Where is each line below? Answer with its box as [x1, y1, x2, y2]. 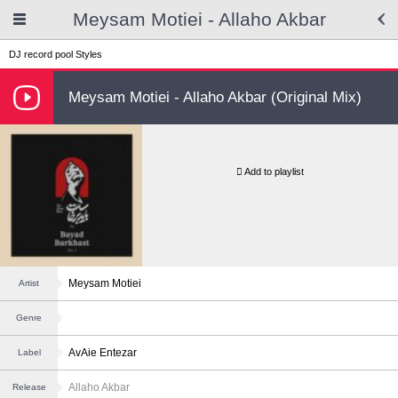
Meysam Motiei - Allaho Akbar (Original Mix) [68, 89, 362, 106]
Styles [76, 49, 102, 60]
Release [12, 382, 46, 392]
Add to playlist [244, 166, 304, 177]
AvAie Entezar [68, 346, 137, 359]
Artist [19, 278, 39, 288]
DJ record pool [9, 49, 73, 60]
